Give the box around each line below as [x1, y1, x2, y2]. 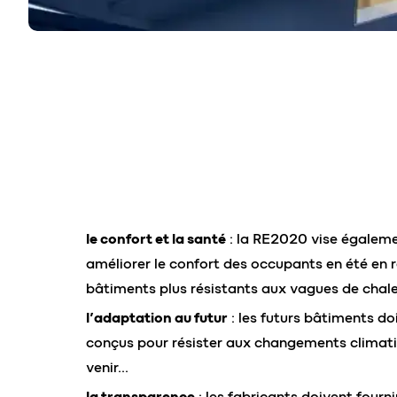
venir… [86, 359, 128, 377]
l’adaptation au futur [86, 309, 228, 327]
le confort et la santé [86, 230, 226, 248]
